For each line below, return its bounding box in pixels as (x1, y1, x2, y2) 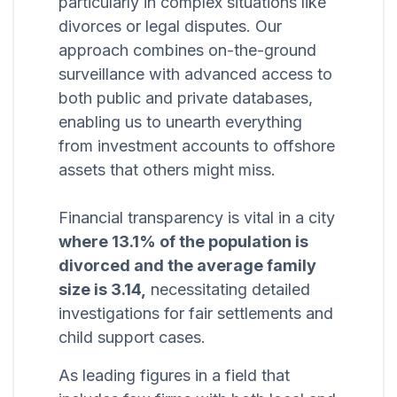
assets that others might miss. (58, 160, 276, 180)
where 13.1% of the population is (58, 232, 308, 252)
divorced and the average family (58, 256, 316, 276)
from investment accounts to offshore (58, 136, 335, 156)
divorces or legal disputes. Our (58, 17, 282, 36)
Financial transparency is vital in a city (58, 208, 335, 228)
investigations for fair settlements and (58, 304, 333, 323)
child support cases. (58, 328, 206, 347)
